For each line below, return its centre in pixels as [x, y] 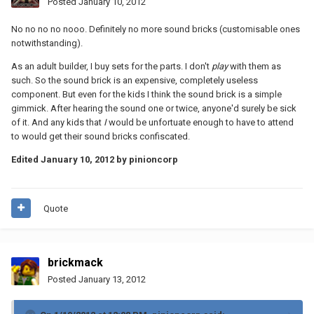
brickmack [75, 262]
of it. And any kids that [57, 122]
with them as [254, 66]
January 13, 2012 [112, 279]
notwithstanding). [47, 43]
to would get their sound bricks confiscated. [101, 136]
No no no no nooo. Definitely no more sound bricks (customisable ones [156, 29]
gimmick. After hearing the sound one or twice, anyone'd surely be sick [154, 108]
